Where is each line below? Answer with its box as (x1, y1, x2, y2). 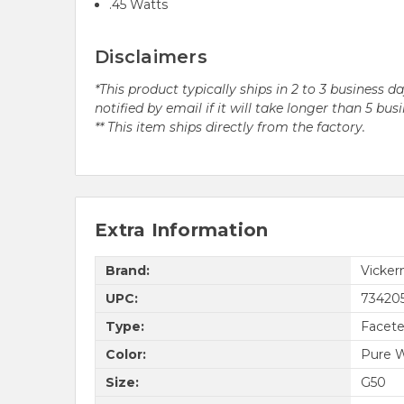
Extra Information (95, 219, 269, 242)
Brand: (105, 262, 150, 279)
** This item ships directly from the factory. (95, 119, 365, 136)
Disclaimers (95, 46, 207, 69)
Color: (105, 345, 146, 363)
